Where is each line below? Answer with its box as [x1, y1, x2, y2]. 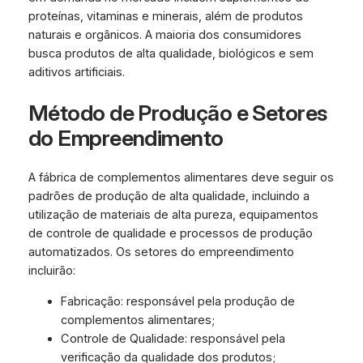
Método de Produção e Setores [28, 99, 327, 126]
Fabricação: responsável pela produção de [60, 293, 295, 309]
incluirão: [28, 263, 75, 279]
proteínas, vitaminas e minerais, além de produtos [28, 9, 303, 24]
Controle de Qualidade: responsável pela [60, 331, 285, 346]
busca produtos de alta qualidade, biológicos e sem [28, 46, 314, 62]
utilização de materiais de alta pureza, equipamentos [28, 207, 318, 223]
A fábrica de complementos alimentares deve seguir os [28, 170, 334, 186]
